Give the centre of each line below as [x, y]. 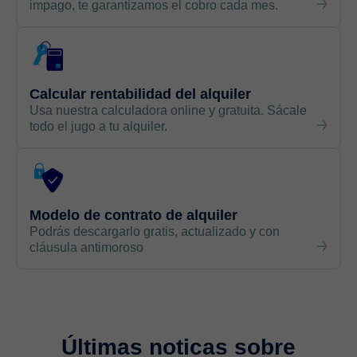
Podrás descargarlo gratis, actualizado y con [155, 231]
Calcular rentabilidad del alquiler [140, 94]
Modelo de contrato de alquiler [133, 215]
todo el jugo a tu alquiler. [98, 126]
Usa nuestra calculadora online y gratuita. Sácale [168, 110]
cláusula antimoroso [86, 247]
